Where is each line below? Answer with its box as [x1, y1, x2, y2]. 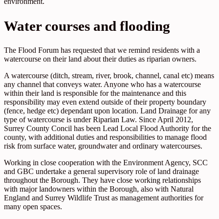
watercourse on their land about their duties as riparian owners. [4, 54, 197, 63]
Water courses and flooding [4, 18, 170, 34]
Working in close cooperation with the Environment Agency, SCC [4, 158, 208, 167]
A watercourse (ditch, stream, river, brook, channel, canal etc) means [4, 71, 214, 80]
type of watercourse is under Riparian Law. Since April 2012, [4, 115, 193, 124]
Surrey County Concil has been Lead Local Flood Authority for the [4, 124, 211, 132]
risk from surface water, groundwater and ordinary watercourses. [4, 141, 202, 150]
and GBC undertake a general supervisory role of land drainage [4, 167, 199, 175]
